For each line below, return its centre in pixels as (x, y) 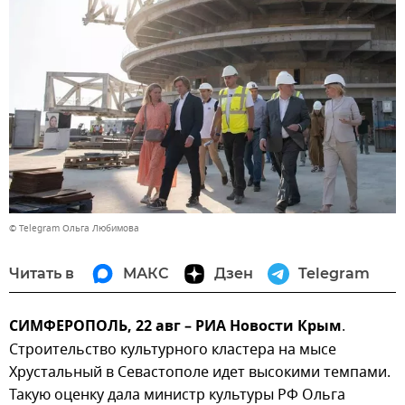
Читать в (42, 274)
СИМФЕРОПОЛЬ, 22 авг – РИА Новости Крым (175, 328)
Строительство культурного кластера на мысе (173, 350)
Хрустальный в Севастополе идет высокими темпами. (200, 373)
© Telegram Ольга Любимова (74, 229)
